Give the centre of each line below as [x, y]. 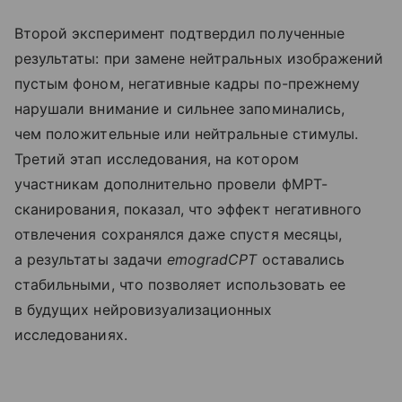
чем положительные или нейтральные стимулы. [187, 133]
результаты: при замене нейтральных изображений [199, 58]
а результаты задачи [91, 259]
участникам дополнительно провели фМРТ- [171, 184]
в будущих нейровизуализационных [144, 309]
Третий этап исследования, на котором [157, 158]
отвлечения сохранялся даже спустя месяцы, [178, 234]
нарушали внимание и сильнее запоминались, [179, 108]
